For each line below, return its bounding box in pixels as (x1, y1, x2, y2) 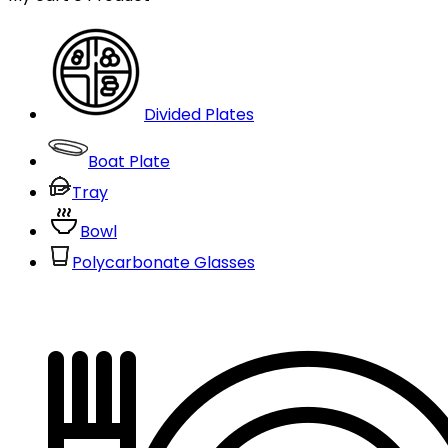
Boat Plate (88, 150, 170, 173)
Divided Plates (144, 103, 254, 126)
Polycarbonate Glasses (72, 251, 255, 274)
